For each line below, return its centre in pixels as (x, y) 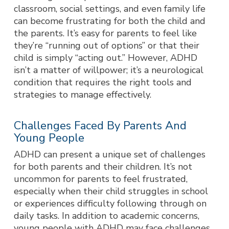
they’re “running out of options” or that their (106, 45)
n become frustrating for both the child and (114, 21)
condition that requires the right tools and (102, 82)
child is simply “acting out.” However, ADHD (105, 58)
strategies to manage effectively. (82, 95)
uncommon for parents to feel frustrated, (100, 179)
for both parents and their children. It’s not (103, 167)
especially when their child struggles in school (111, 191)
